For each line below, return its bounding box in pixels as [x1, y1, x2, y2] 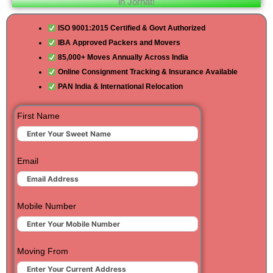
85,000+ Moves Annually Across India [55, 53, 188, 62]
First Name [17, 111, 60, 121]
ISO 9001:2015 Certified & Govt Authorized [55, 24, 205, 33]
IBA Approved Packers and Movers [55, 38, 180, 48]
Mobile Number [17, 201, 76, 211]
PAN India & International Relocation [55, 82, 183, 91]
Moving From [17, 246, 68, 257]
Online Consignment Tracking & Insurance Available [55, 68, 238, 77]
